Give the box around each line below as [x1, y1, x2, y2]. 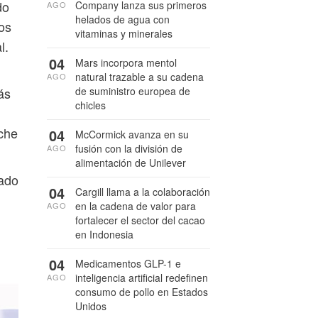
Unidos [75, 299, 106, 313]
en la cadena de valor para [75, 199, 196, 213]
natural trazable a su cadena [75, 70, 204, 84]
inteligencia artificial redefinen [75, 270, 208, 285]
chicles [75, 98, 106, 112]
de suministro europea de [75, 84, 190, 98]
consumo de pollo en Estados [75, 285, 208, 299]
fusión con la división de [75, 141, 182, 155]
